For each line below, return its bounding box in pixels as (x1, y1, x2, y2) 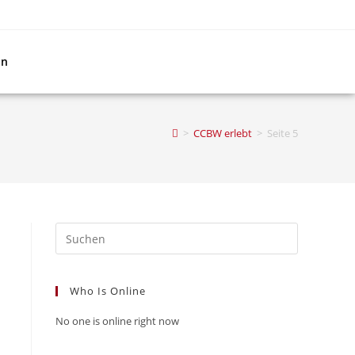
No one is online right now (55, 314, 179, 328)
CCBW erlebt (193, 126, 252, 140)
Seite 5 (267, 126, 298, 140)
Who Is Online (70, 284, 146, 298)
